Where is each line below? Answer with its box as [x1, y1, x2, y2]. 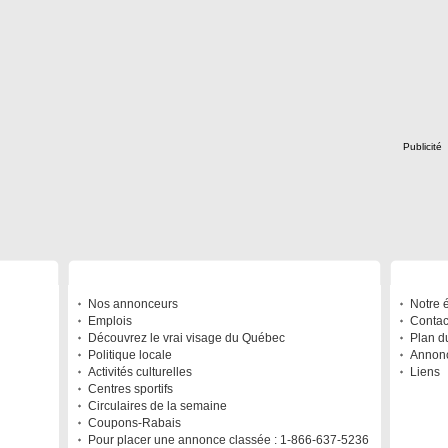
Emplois [88, 314, 132, 328]
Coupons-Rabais [88, 416, 181, 430]
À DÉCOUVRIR [80, 266, 165, 280]
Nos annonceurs [88, 297, 178, 311]
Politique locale [88, 348, 172, 362]
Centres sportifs [88, 382, 173, 396]
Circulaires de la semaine [88, 399, 227, 413]
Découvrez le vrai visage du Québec [88, 331, 285, 345]
